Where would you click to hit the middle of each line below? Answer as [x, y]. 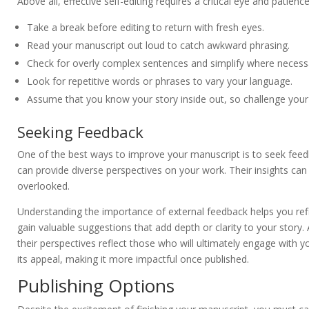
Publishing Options [96, 286]
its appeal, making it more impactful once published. [133, 259]
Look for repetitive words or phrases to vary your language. [160, 81]
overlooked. [43, 186]
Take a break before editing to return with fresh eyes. [146, 28]
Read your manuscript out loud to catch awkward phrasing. [158, 46]
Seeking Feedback [80, 132]
